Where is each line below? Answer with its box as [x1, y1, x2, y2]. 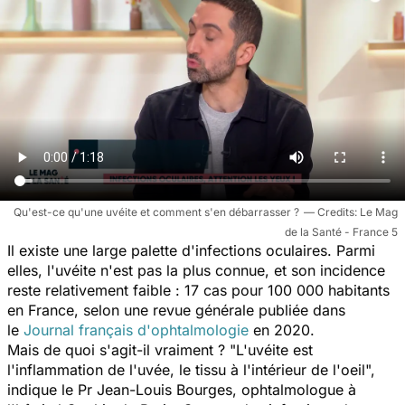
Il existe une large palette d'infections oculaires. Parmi [7, 240, 375, 259]
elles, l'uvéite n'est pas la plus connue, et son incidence [7, 260, 385, 279]
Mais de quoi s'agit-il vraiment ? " [7, 340, 236, 359]
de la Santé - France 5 [285, 224, 398, 239]
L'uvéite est [236, 340, 313, 359]
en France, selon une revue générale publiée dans [7, 300, 345, 319]
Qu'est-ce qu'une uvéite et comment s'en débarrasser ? [14, 204, 299, 219]
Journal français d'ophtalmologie [24, 320, 249, 339]
